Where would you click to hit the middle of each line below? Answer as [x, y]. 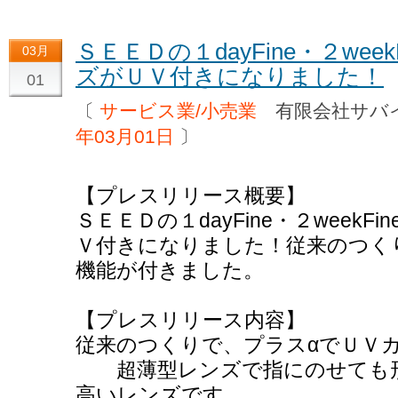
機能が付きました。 [170, 270]
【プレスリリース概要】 [191, 195]
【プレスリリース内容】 [191, 319]
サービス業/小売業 [178, 111]
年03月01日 [125, 136]
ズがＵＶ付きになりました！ [230, 76]
